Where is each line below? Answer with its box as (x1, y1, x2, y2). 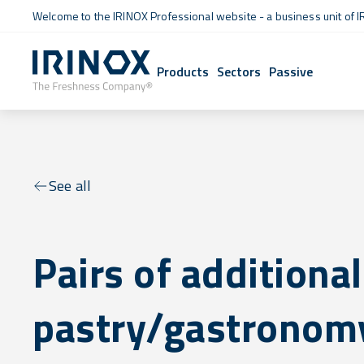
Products (157, 61, 210, 81)
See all (49, 175, 92, 197)
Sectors (217, 61, 262, 81)
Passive (269, 61, 314, 81)
